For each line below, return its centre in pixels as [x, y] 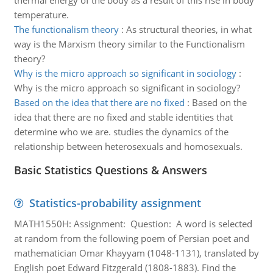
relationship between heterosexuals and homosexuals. [128, 146]
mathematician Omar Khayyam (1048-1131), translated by [136, 253]
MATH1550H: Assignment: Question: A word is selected [133, 224]
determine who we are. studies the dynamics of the [121, 132]
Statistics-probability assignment [115, 203]
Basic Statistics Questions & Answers [110, 170]
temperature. [41, 15]
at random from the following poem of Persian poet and [131, 238]
